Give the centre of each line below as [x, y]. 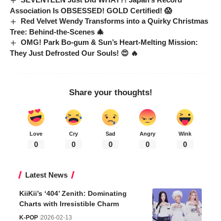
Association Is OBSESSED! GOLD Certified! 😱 [91, 11]
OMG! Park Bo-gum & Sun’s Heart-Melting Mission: [110, 42]
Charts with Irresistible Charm [69, 204]
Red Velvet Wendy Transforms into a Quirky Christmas [115, 21]
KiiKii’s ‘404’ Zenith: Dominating [73, 194]
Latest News [46, 175]
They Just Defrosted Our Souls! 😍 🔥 [74, 53]
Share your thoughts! [110, 93]
